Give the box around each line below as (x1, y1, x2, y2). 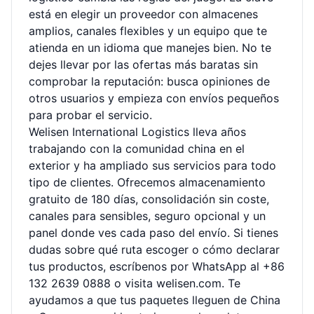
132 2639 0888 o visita (29, 276, 156, 290)
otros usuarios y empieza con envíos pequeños (29, 91, 279, 105)
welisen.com (156, 276, 221, 290)
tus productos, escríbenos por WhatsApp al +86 (29, 259, 285, 273)
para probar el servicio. (29, 108, 152, 122)
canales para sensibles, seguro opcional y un (29, 209, 266, 223)
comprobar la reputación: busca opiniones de (29, 74, 270, 88)
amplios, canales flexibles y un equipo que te (29, 24, 267, 38)
